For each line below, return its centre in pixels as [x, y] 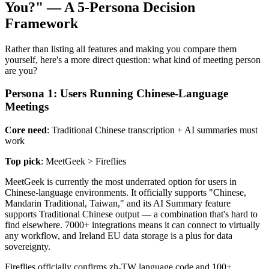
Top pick [23, 161]
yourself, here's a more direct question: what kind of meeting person [133, 59]
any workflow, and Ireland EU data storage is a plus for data [119, 236]
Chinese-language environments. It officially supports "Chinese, [125, 192]
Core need [26, 130]
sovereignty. [28, 246]
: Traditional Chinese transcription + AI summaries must [152, 130]
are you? [21, 70]
